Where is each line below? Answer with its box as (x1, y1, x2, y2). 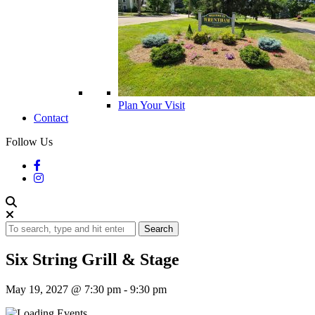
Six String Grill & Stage (6, 250, 179, 269)
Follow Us (6, 136, 53, 148)
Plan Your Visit (118, 99, 185, 112)
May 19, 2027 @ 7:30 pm (6, 283, 121, 296)
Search (144, 224, 173, 235)
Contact (34, 112, 68, 124)
